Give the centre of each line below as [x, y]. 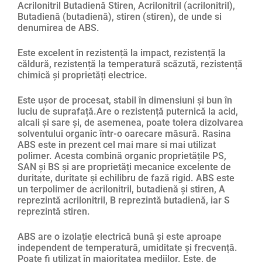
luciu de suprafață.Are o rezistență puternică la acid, [128, 111]
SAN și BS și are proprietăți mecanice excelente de [124, 167]
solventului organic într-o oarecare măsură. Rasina [124, 133]
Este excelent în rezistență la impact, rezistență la [122, 53]
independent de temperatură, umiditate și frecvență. [127, 247]
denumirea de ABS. [58, 27]
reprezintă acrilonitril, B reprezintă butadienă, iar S [124, 200]
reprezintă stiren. [54, 211]
